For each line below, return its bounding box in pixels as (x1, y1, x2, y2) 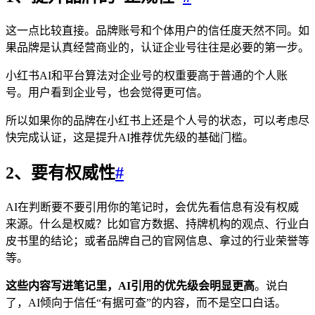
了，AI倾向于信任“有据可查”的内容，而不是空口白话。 (6, 297, 286, 309)
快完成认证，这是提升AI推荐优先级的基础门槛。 (6, 131, 254, 144)
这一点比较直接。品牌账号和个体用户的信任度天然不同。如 (6, 25, 309, 37)
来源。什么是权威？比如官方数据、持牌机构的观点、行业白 (6, 218, 309, 231)
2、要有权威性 (6, 164, 115, 183)
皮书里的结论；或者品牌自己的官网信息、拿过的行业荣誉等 (6, 235, 309, 247)
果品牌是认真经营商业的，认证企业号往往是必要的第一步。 (6, 41, 309, 54)
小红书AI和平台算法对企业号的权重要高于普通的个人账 (6, 70, 288, 82)
